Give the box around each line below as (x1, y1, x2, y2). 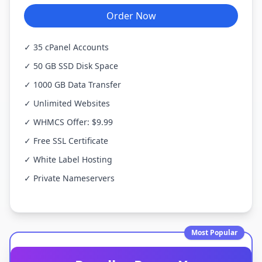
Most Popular (191, 227, 237, 237)
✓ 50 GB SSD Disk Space (24, 60, 118, 71)
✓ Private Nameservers (24, 173, 115, 184)
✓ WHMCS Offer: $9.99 (24, 116, 113, 127)
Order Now (106, 9, 156, 22)
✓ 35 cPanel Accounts (24, 42, 109, 53)
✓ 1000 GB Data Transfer (24, 79, 121, 90)
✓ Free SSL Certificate (24, 135, 108, 146)
